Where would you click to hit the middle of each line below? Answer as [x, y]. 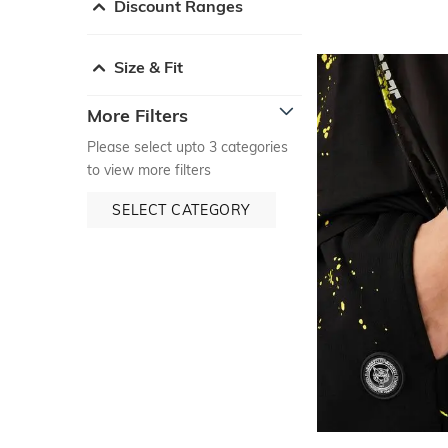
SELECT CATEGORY [181, 209]
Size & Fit [148, 66]
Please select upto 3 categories [187, 146]
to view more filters [149, 169]
